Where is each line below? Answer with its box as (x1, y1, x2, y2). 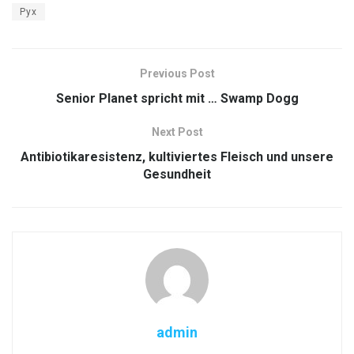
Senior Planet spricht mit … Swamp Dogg (55, 90, 299, 106)
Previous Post (139, 66, 215, 80)
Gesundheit (143, 166, 211, 182)
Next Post (151, 125, 203, 138)
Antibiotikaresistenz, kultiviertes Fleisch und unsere (21, 149, 333, 164)
